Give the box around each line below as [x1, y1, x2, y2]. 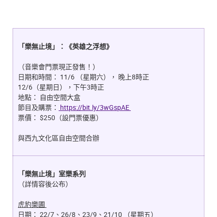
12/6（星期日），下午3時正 [18, 82, 104, 92]
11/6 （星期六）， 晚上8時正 [60, 72, 149, 82]
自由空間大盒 [40, 93, 80, 102]
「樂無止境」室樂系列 [18, 169, 90, 179]
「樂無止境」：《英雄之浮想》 [18, 42, 113, 51]
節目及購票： [18, 103, 59, 112]
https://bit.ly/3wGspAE [60, 103, 131, 112]
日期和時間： [18, 72, 59, 82]
